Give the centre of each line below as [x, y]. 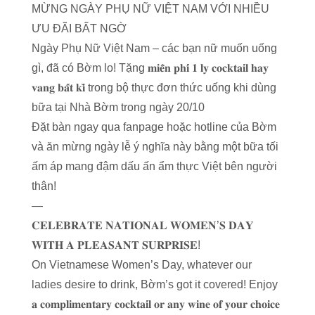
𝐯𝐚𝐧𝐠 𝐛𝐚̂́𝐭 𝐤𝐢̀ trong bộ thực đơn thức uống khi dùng [154, 88]
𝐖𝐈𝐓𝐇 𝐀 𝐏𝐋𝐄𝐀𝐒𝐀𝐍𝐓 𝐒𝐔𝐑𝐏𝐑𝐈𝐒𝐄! [116, 245]
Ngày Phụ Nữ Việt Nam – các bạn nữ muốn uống [154, 48]
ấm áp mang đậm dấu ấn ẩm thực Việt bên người [154, 166]
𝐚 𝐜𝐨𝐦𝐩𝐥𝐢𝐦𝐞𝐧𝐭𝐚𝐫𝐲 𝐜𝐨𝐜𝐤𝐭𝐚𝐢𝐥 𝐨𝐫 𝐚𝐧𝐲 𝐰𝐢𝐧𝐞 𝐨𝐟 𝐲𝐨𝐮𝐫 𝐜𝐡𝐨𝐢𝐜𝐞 [155, 304]
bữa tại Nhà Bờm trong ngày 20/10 [118, 107]
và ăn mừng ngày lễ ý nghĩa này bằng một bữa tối [155, 147]
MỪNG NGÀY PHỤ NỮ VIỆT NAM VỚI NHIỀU [150, 9]
